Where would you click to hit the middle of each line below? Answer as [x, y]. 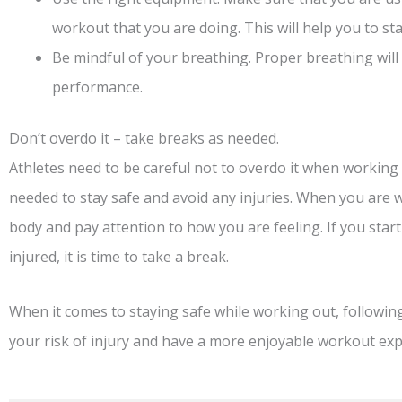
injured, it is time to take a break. [119, 256]
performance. [97, 87]
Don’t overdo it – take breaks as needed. [144, 138]
